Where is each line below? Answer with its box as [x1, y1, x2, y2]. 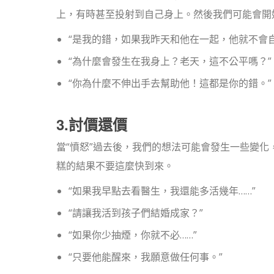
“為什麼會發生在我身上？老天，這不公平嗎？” [68, 54, 272, 68]
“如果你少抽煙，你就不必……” [68, 228, 197, 242]
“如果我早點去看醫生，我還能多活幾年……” [68, 184, 256, 198]
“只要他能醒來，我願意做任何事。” [68, 250, 223, 264]
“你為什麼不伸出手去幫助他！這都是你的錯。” [68, 76, 272, 90]
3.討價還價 [56, 114, 127, 135]
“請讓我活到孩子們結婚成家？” [68, 206, 203, 220]
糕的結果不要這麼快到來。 [56, 159, 174, 172]
